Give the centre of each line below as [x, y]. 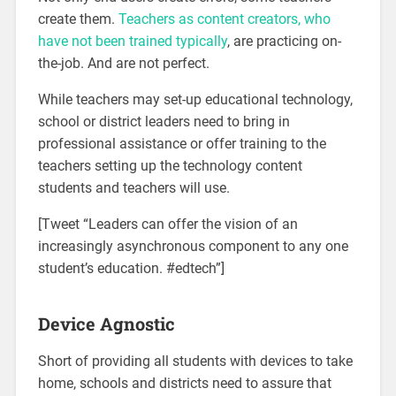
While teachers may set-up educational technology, [195, 99]
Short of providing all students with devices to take [195, 361]
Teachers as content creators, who [224, 19]
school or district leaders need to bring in [164, 121]
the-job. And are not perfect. [123, 63]
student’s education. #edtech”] [131, 268]
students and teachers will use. [133, 187]
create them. [78, 19]
